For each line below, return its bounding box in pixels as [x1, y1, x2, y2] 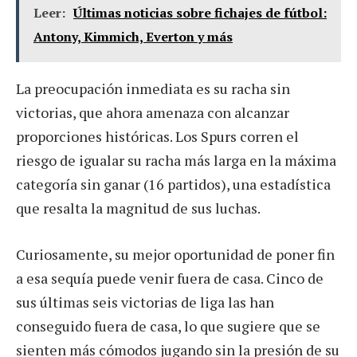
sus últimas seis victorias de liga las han [16, 292, 274, 312]
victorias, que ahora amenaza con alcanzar [16, 102, 289, 122]
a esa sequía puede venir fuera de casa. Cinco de [16, 268, 324, 288]
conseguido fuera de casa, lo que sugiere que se [16, 316, 320, 335]
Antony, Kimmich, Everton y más [33, 27, 233, 45]
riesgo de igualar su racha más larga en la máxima [16, 150, 336, 170]
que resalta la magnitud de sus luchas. [16, 198, 261, 218]
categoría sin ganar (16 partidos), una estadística [16, 174, 331, 194]
